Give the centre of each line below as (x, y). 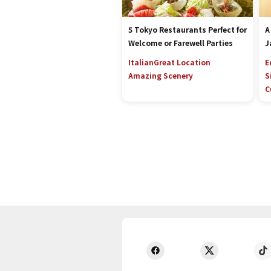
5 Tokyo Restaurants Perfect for (188, 29)
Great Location (182, 62)
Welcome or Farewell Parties (181, 43)
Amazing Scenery (161, 75)
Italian (141, 62)
